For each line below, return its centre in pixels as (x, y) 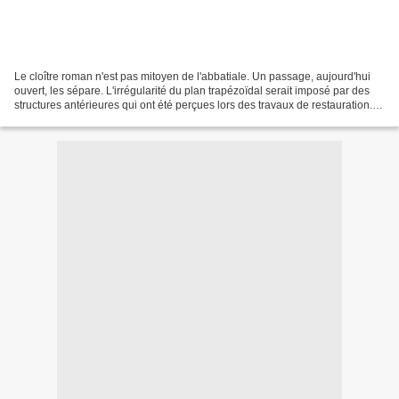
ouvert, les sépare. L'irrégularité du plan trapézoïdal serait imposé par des (192, 90)
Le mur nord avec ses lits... (78, 119)
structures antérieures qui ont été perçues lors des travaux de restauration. (193, 105)
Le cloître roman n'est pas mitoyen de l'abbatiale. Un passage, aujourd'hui (192, 76)
